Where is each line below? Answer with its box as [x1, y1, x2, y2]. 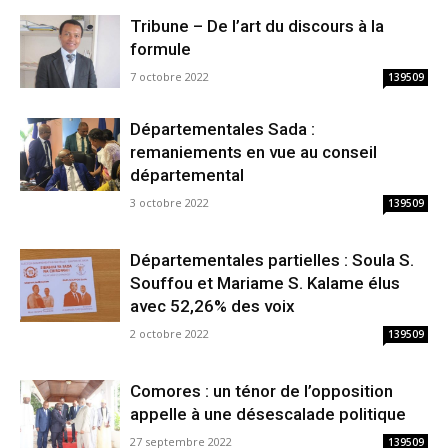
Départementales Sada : [130, 119, 315, 140]
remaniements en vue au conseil [130, 142, 377, 163]
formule [130, 39, 191, 60]
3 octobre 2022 [130, 195, 209, 211]
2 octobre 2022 [130, 326, 209, 342]
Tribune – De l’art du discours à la [130, 16, 384, 37]
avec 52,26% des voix [130, 296, 295, 317]
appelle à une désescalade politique [130, 404, 406, 425]
